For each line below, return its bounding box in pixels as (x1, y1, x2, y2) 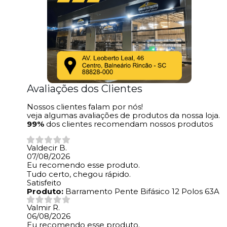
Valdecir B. (27, 143, 67, 153)
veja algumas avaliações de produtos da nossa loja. (27, 110, 220, 121)
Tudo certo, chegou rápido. (27, 169, 131, 179)
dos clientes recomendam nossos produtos (46, 119, 213, 129)
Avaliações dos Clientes (27, 83, 142, 95)
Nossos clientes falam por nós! (27, 102, 143, 112)
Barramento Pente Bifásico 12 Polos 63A (63, 186, 219, 197)
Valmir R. (27, 203, 60, 213)
